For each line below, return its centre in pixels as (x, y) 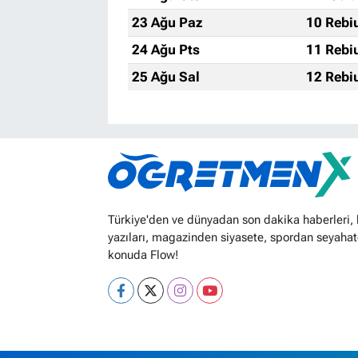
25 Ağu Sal (165, 76)
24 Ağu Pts (165, 49)
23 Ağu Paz (167, 22)
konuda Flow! (143, 255)
